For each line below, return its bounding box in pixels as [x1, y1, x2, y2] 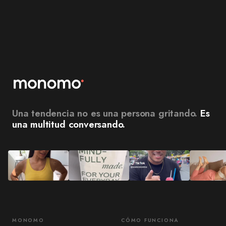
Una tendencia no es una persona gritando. [12, 106, 198, 120]
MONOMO [12, 216, 44, 224]
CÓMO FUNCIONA [121, 216, 179, 224]
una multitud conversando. [12, 117, 126, 131]
